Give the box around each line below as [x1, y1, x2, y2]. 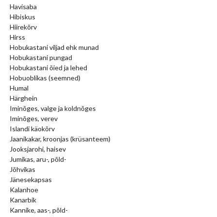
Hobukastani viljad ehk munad [10, 43, 99, 51]
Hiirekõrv [10, 22, 37, 31]
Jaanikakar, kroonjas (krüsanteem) [10, 134, 110, 143]
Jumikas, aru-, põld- [10, 155, 66, 163]
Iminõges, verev [10, 114, 58, 123]
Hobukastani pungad [10, 53, 72, 62]
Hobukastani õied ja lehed [10, 63, 87, 72]
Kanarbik [10, 195, 36, 204]
